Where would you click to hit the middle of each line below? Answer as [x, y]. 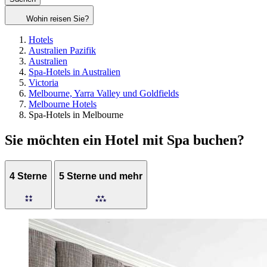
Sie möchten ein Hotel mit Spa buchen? [125, 140]
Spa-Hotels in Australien [74, 72]
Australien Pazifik [62, 51]
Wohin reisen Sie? [58, 19]
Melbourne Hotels [63, 104]
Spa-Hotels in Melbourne [76, 115]
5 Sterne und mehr [101, 176]
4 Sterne [28, 176]
